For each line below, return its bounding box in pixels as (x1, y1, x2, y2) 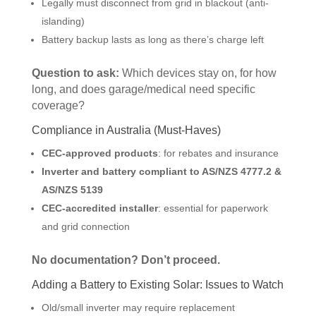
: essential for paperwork (157, 202, 268, 214)
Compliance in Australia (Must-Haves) (31, 124, 221, 137)
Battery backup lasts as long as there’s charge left (41, 34, 264, 46)
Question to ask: (31, 67, 119, 80)
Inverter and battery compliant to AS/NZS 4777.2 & (41, 165, 281, 177)
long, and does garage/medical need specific (31, 83, 255, 96)
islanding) (41, 16, 85, 28)
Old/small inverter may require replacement (41, 301, 235, 313)
